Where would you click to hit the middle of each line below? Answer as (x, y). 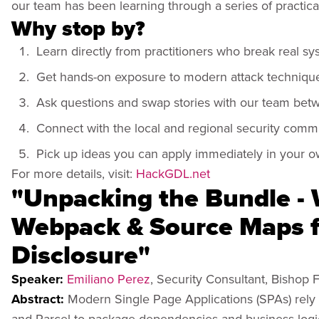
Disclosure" (81, 254)
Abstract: (40, 299)
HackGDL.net (173, 173)
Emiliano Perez (109, 278)
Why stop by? (78, 28)
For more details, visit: (74, 173)
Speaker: (39, 279)
